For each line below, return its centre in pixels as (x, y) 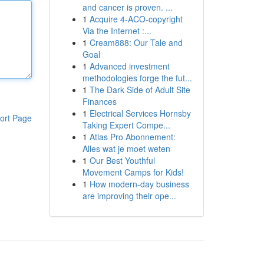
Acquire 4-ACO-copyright (136, 19)
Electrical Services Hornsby (140, 113)
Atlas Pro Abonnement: (132, 137)
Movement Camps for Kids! (133, 172)
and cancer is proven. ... (127, 7)
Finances (99, 101)
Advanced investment (129, 66)
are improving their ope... (129, 196)
